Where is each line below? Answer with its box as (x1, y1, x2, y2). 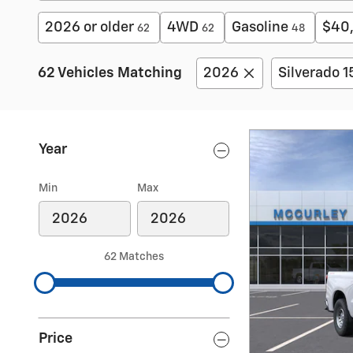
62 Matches (104, 251, 164, 262)
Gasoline (232, 20, 288, 35)
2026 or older (45, 20, 134, 35)
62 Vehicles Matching (38, 66, 182, 80)
